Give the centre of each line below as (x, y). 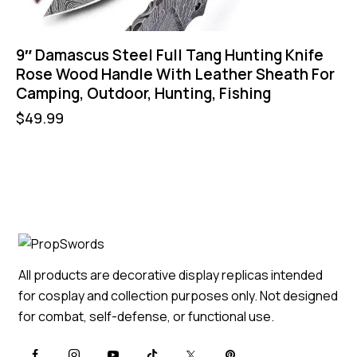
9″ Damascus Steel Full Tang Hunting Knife (170, 55)
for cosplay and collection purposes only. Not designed (178, 296)
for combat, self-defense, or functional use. (147, 317)
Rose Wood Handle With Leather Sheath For (175, 75)
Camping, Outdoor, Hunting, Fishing (143, 94)
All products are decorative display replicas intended (171, 275)
